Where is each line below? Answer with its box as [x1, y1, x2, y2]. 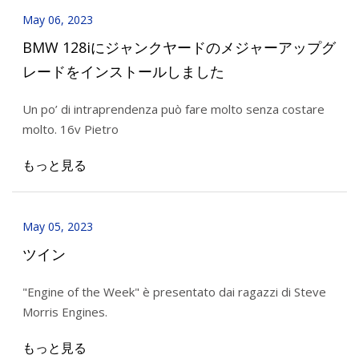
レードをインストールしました [22, 61, 224, 81]
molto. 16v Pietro [22, 120, 119, 137]
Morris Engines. [22, 303, 107, 320]
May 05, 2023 [22, 219, 93, 235]
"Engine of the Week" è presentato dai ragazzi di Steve [22, 283, 326, 300]
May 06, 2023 [22, 12, 93, 28]
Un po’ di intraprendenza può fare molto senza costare [22, 100, 325, 117]
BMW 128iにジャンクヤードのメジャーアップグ [22, 37, 336, 57]
